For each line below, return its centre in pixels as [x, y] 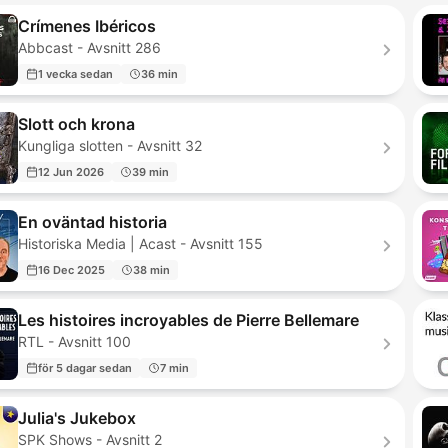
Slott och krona [76, 124]
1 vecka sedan [75, 73]
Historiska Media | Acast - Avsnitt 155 [140, 243]
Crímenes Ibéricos [87, 26]
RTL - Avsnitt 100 [74, 341]
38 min [151, 269]
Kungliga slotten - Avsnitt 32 [110, 145]
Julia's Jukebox [77, 418]
